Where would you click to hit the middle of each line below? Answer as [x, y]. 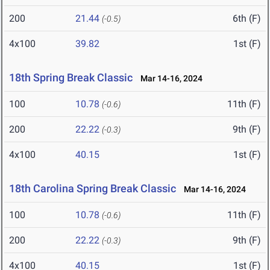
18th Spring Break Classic [71, 78]
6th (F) [247, 19]
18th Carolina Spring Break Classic [93, 189]
